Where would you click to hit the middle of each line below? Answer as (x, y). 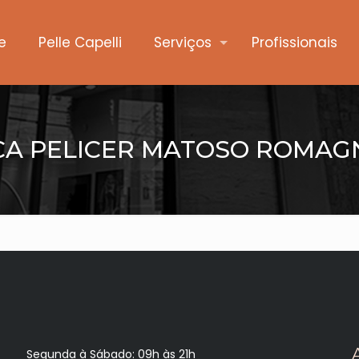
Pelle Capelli (81, 42)
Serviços (183, 42)
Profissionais (295, 42)
